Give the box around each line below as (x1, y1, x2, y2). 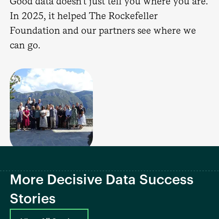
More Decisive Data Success (10, 173, 194, 187)
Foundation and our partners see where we (10, 24, 196, 36)
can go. (10, 39, 40, 51)
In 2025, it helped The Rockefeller (10, 9, 158, 22)
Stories (10, 192, 56, 206)
